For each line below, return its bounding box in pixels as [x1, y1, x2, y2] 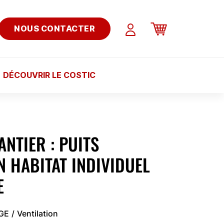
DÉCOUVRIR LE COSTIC [2, 69, 95, 80]
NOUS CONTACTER [14, 23, 95, 34]
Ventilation [16, 208, 58, 218]
